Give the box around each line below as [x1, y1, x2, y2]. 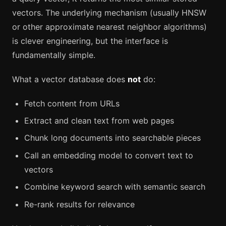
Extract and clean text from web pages [24, 115, 174, 126]
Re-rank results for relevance [24, 199, 135, 209]
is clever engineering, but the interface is [12, 35, 168, 46]
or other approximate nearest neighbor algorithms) [12, 21, 207, 32]
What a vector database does [12, 74, 128, 84]
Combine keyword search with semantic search [24, 182, 205, 192]
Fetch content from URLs [24, 98, 120, 108]
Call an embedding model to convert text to [24, 150, 193, 160]
